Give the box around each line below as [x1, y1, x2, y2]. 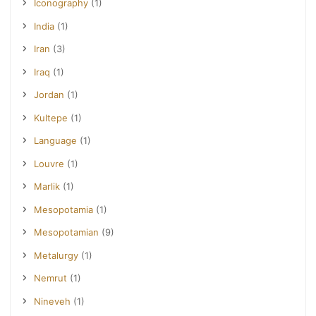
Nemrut [34, 272, 68, 284]
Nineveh [34, 295, 71, 307]
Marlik [34, 181, 61, 193]
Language [34, 135, 78, 147]
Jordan [34, 89, 65, 101]
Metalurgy [34, 249, 79, 261]
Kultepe [34, 111, 68, 123]
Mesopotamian [34, 226, 99, 238]
